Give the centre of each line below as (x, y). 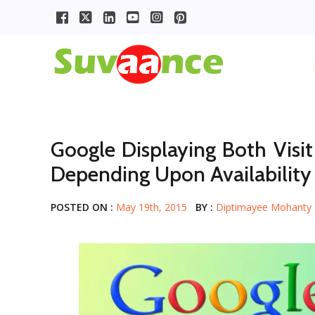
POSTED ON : (83, 207)
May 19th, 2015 (152, 207)
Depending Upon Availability (181, 174)
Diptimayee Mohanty (264, 207)
